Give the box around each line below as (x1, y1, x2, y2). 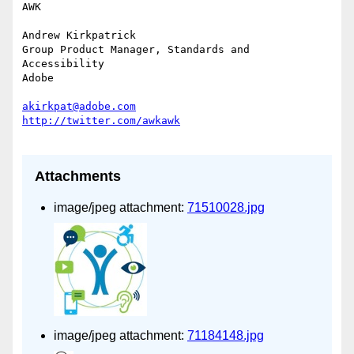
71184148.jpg (187, 329, 264, 343)
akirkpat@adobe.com (22, 100, 136, 113)
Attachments (35, 168, 121, 185)
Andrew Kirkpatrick (22, 29, 136, 42)
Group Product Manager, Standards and (22, 43, 250, 56)
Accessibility (22, 58, 104, 70)
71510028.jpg (187, 201, 265, 215)
